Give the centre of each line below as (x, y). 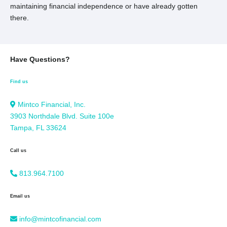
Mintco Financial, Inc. (52, 105)
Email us (20, 196)
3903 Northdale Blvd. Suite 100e (62, 116)
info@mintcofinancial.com (60, 219)
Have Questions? (40, 59)
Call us (18, 151)
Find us (19, 82)
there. (20, 18)
